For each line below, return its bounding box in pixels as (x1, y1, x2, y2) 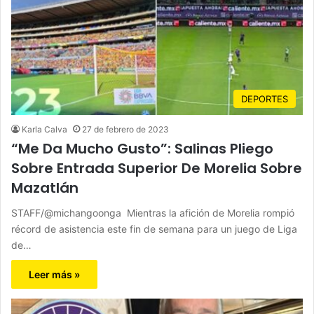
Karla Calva (22, 124, 67, 135)
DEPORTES (241, 93, 288, 105)
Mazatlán (11, 178, 86, 198)
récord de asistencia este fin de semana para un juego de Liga (11, 223, 297, 235)
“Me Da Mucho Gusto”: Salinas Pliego (11, 139, 273, 159)
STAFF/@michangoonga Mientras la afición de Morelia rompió (11, 207, 294, 219)
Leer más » (29, 268, 80, 281)
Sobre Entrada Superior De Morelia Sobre (11, 158, 302, 179)
